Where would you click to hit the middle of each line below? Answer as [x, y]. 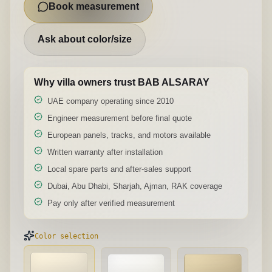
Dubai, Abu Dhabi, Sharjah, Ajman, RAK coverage [135, 186]
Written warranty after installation [105, 152]
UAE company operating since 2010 [110, 101]
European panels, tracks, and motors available [129, 135]
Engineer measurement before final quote [120, 118]
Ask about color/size [85, 39]
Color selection [66, 236]
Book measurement [94, 6]
